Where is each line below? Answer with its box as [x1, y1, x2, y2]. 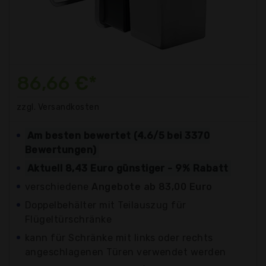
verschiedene [25, 180, 92, 192]
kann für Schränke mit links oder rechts [25, 232, 213, 243]
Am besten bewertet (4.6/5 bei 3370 [27, 129, 210, 141]
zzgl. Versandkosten [17, 102, 100, 112]
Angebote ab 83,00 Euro [91, 180, 213, 192]
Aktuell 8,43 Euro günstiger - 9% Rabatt [27, 162, 229, 174]
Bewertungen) [25, 144, 97, 156]
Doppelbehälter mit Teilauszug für [25, 199, 186, 211]
